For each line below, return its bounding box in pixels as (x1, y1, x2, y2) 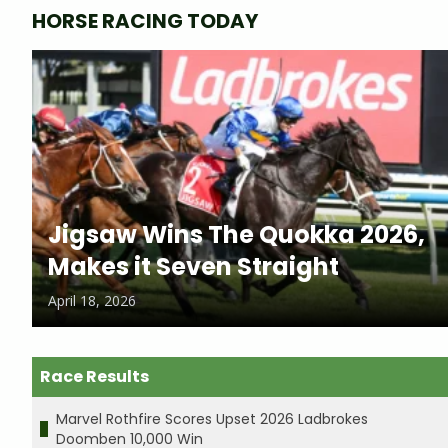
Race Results (40, 364, 149, 388)
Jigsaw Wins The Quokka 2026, (48, 217, 425, 251)
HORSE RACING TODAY (32, 6, 258, 35)
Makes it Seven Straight (48, 249, 339, 283)
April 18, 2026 (48, 290, 136, 310)
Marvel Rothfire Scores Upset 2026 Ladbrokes (56, 408, 368, 429)
